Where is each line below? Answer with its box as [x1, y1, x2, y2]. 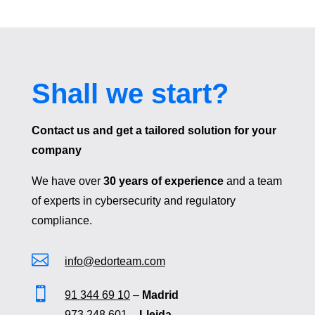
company [31, 143, 82, 156]
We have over [31, 174, 103, 187]
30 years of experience [103, 174, 224, 187]
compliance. [31, 214, 92, 226]
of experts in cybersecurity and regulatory [31, 194, 236, 207]
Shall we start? [31, 77, 229, 109]
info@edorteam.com [64, 255, 165, 267]
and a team [223, 174, 282, 187]
